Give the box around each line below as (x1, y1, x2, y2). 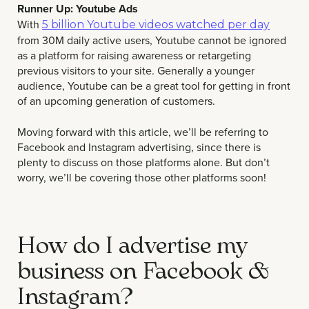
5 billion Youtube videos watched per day (42, 18, 270, 32)
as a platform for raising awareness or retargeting (17, 48, 251, 63)
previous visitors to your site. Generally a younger (17, 63, 255, 79)
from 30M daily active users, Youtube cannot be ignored (17, 32, 286, 48)
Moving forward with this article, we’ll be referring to (17, 123, 268, 139)
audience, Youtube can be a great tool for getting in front (17, 78, 290, 94)
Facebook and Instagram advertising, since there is (17, 139, 261, 154)
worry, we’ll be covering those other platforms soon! (17, 169, 266, 185)
